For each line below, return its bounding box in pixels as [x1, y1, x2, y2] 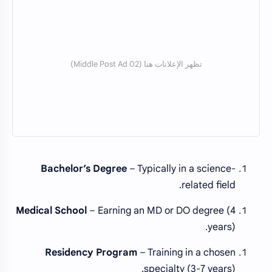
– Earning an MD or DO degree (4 [87, 205, 236, 217]
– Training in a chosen [137, 246, 236, 259]
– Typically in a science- [127, 163, 236, 175]
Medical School [16, 205, 87, 217]
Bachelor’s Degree [41, 163, 127, 175]
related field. [182, 179, 236, 192]
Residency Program [45, 246, 137, 259]
